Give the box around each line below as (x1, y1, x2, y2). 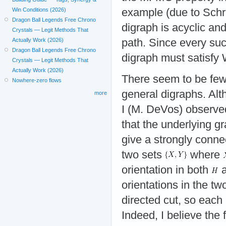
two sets (122, 148, 165, 161)
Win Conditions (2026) (12, 7, 67, 13)
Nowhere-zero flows (12, 77, 62, 84)
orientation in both (122, 163, 211, 176)
